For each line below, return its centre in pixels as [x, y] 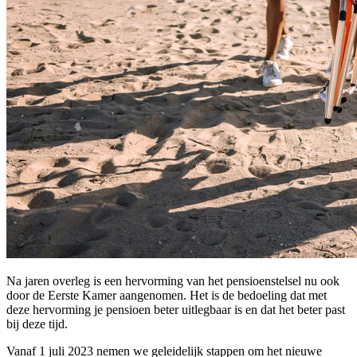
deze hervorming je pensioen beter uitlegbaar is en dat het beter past [176, 309]
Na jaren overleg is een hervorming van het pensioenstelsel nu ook [173, 280]
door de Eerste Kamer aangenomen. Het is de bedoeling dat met [167, 295]
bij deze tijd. [37, 324]
